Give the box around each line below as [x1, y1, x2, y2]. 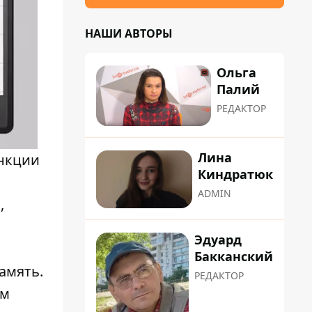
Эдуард [194, 231, 242, 248]
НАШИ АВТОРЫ [85, 26, 173, 41]
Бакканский [194, 247, 273, 265]
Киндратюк [198, 166, 273, 183]
